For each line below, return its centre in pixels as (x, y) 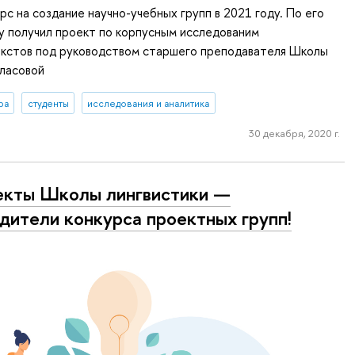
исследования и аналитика (149, 103)
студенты (48, 103)
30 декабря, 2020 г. (294, 133)
